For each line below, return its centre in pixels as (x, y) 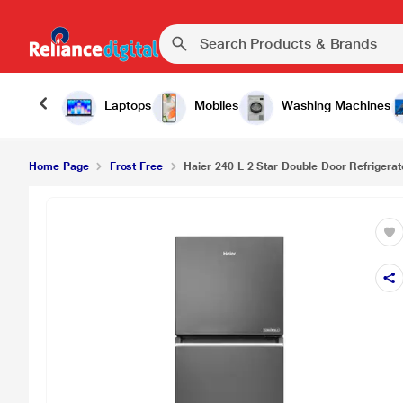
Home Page (59, 166)
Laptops (128, 105)
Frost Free (136, 166)
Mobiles (216, 105)
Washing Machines (336, 105)
